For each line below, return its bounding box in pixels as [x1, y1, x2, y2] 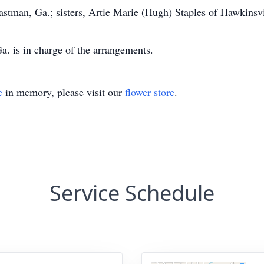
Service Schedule [49, 179, 214, 207]
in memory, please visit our [2, 85, 125, 99]
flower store [125, 85, 174, 99]
